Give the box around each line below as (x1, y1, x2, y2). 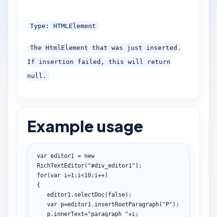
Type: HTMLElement (30, 22, 96, 30)
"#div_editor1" (87, 162, 135, 169)
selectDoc (74, 191, 105, 198)
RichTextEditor (36, 162, 84, 169)
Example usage (27, 116, 143, 136)
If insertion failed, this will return (27, 58, 170, 66)
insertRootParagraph (94, 201, 159, 208)
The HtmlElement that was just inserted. (30, 44, 182, 52)
